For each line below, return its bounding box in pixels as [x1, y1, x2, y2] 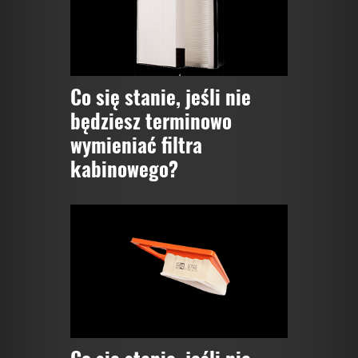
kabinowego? [70, 153, 178, 183]
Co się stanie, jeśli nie [70, 81, 251, 111]
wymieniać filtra [70, 129, 202, 159]
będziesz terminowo [70, 105, 232, 135]
